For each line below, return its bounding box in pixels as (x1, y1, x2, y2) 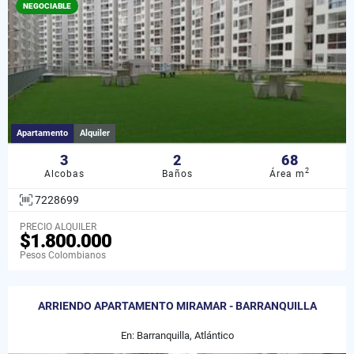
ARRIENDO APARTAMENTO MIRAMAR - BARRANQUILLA (37, 299, 317, 312)
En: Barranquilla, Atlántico (120, 329, 234, 341)
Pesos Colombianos (20, 249, 106, 261)
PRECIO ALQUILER (20, 220, 96, 232)
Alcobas (43, 168, 85, 179)
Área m (269, 168, 306, 179)
